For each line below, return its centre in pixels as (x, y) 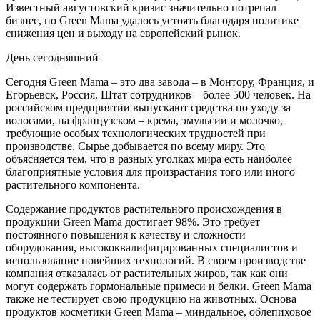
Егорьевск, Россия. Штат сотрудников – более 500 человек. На (158, 94)
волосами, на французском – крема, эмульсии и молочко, (144, 120)
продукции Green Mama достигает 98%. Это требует (133, 221)
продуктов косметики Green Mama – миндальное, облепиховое (159, 311)
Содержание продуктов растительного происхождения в (144, 209)
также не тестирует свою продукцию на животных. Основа (151, 299)
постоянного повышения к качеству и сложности (126, 234)
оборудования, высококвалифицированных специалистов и (152, 247)
